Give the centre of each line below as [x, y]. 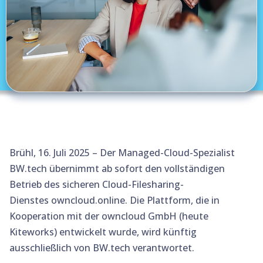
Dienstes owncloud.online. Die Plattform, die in [114, 200]
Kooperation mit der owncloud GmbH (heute [109, 216]
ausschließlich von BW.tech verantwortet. [102, 248]
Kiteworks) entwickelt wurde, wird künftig [103, 232]
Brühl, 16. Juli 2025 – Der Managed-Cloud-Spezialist [122, 153]
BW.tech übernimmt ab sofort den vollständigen [117, 168]
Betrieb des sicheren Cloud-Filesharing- [97, 184]
